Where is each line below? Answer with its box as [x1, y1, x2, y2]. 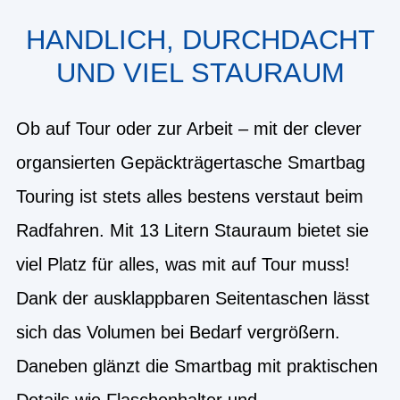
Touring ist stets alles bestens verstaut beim [16, 186, 363, 206]
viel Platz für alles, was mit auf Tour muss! [16, 254, 350, 274]
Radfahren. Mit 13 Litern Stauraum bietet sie [16, 220, 369, 240]
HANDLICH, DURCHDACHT [25, 24, 375, 55]
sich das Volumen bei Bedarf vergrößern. [16, 321, 340, 342]
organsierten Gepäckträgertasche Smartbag [16, 152, 365, 172]
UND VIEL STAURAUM [55, 57, 345, 88]
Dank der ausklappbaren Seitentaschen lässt [16, 287, 370, 308]
